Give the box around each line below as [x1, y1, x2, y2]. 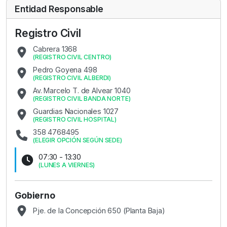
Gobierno [15, 190, 55, 201]
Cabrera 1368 [33, 45, 78, 54]
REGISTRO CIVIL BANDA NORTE [34, 95, 129, 103]
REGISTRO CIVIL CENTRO [34, 53, 110, 61]
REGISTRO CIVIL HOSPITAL [34, 116, 115, 124]
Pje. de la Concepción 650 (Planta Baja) [33, 206, 165, 215]
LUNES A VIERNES [40, 161, 93, 169]
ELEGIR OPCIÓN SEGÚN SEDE [34, 136, 121, 144]
